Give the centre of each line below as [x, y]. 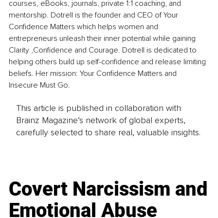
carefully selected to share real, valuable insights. [108, 132]
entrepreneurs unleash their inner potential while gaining [103, 39]
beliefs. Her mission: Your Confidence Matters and [94, 74]
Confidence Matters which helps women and [84, 27]
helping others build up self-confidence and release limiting [108, 62]
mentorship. [29, 15]
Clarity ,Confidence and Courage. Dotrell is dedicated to [104, 50]
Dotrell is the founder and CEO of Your [114, 15]
